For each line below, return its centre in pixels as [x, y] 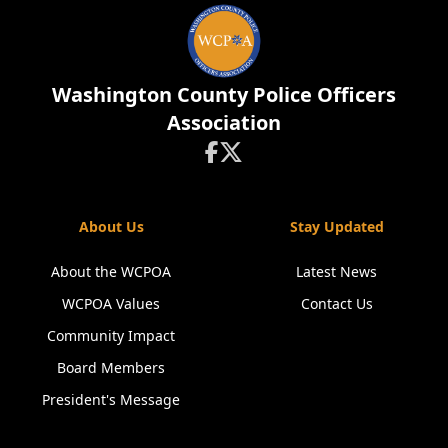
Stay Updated [336, 226]
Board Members [111, 367]
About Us [111, 226]
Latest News [337, 271]
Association [224, 122]
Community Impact [111, 335]
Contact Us [336, 303]
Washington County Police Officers [224, 94]
